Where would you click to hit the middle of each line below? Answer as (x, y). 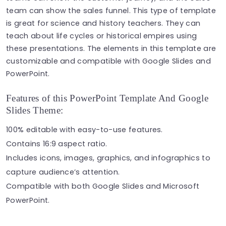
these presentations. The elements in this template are (111, 48)
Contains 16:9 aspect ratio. (57, 144)
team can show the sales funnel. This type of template (111, 10)
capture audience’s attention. (63, 172)
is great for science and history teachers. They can (103, 23)
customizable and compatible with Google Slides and (109, 61)
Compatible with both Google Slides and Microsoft (103, 186)
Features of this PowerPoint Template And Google (107, 98)
